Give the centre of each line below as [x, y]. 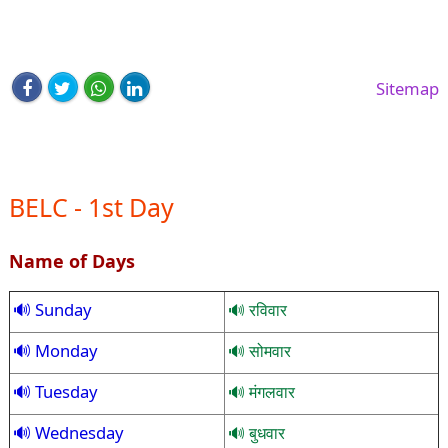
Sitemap [408, 88]
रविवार [265, 309]
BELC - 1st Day [91, 206]
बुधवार [264, 432]
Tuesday [63, 391]
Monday [63, 350]
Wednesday [76, 432]
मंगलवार [269, 391]
